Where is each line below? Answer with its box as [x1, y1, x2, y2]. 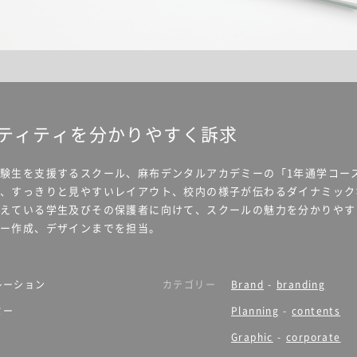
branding [277, 280, 326, 289]
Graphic [231, 332, 273, 342]
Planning [231, 306, 280, 316]
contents [292, 306, 341, 316]
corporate [286, 332, 341, 342]
